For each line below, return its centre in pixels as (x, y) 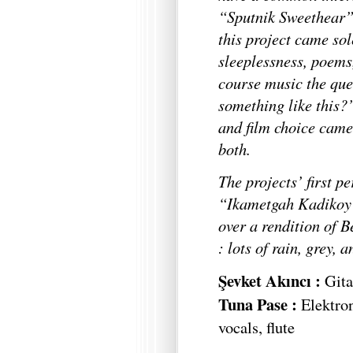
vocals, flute (256, 327)
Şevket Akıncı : (269, 280)
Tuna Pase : (258, 304)
